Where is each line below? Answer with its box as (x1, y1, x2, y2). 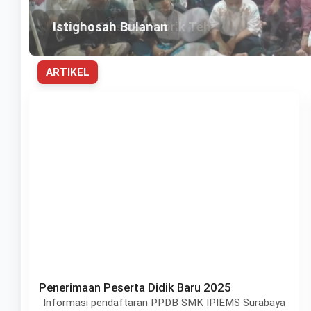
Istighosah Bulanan (53, 19, 168, 34)
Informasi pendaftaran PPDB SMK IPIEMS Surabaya (43, 296, 285, 309)
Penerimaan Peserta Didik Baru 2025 (39, 280, 231, 294)
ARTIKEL (46, 66, 90, 78)
